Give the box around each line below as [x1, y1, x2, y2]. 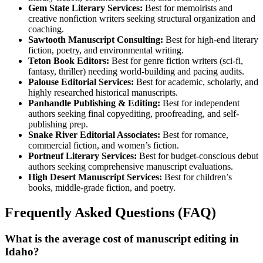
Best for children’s [162, 172, 232, 183]
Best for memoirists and [143, 3, 232, 14]
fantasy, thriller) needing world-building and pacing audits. [28, 66, 244, 77]
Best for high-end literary [163, 35, 258, 45]
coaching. [28, 24, 64, 35]
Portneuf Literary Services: [28, 151, 137, 161]
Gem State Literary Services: [28, 3, 143, 14]
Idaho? [5, 245, 39, 258]
